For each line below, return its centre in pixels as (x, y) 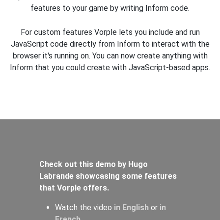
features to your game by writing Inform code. (110, 8)
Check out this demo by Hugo (94, 165)
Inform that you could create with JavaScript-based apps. (110, 68)
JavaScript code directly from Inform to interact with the (110, 44)
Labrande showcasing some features (108, 176)
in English (131, 208)
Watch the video (84, 208)
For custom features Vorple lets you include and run (110, 32)
